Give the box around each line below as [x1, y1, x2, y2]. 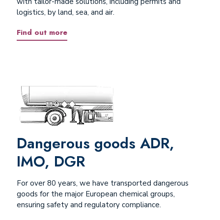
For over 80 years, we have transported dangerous [16, 178, 189, 188]
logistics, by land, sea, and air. [16, 7, 114, 17]
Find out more [16, 27, 67, 38]
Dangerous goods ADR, [16, 133, 174, 154]
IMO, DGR [16, 151, 85, 172]
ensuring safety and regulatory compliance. [16, 200, 161, 210]
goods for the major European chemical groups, [16, 189, 175, 199]
